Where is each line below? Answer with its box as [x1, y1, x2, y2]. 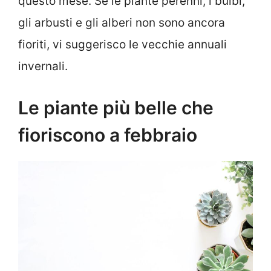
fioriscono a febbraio [18, 124, 197, 146]
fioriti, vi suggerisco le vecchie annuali [18, 37, 227, 51]
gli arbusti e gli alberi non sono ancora [18, 15, 225, 30]
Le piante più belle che [18, 97, 214, 119]
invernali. [18, 59, 68, 73]
